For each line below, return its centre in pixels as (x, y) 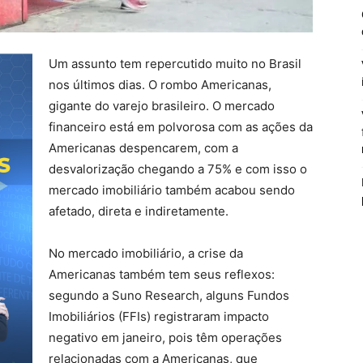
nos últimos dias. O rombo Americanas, (160, 85)
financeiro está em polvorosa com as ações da (181, 127)
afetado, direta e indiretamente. (139, 211)
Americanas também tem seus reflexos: (162, 274)
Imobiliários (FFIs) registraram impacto (159, 316)
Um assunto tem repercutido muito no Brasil (175, 64)
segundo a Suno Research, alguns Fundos (169, 295)
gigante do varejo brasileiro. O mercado (162, 106)
